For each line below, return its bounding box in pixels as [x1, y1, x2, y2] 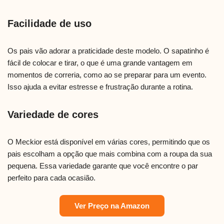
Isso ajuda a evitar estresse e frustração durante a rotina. [7, 82, 193, 91]
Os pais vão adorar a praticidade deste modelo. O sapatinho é [7, 46, 209, 55]
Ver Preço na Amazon [74, 201, 149, 210]
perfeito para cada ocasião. [7, 173, 95, 182]
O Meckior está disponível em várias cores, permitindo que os [7, 137, 210, 146]
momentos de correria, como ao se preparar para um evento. [7, 70, 206, 79]
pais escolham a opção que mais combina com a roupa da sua [7, 149, 212, 158]
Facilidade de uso [7, 17, 91, 29]
